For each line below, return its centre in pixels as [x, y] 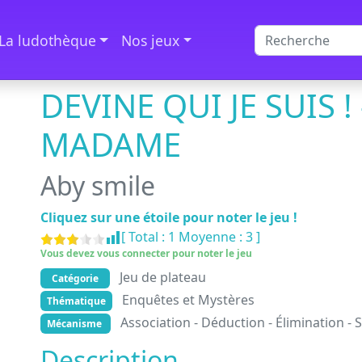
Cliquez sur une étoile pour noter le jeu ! [169, 217]
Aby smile [98, 185]
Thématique [76, 301]
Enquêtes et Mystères [188, 300]
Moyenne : [210, 237]
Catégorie [75, 278]
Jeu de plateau [162, 277]
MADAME [111, 144]
